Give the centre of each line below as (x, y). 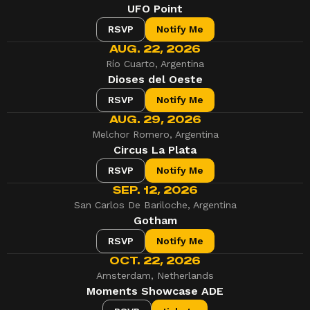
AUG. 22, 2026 (155, 49)
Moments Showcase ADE (155, 291)
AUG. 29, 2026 (155, 120)
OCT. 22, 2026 (155, 261)
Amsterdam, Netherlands (155, 276)
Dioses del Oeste (155, 80)
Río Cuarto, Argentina (155, 64)
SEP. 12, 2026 (155, 191)
